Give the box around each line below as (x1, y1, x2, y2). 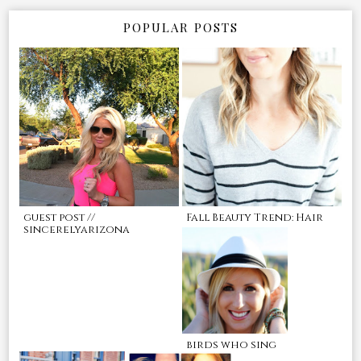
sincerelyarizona (23, 222, 131, 238)
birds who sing (185, 337, 276, 352)
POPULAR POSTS (122, 19, 239, 35)
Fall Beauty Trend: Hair (186, 210, 323, 226)
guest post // (23, 210, 96, 226)
